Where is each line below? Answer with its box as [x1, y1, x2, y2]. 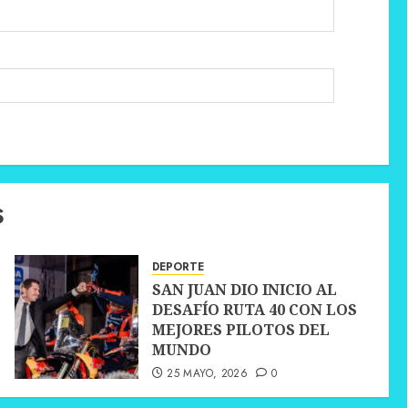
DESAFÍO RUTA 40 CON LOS [151, 300, 357, 321]
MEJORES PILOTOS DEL [151, 320, 330, 341]
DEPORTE [151, 259, 204, 276]
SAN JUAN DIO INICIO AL [151, 280, 337, 301]
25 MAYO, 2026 [167, 365, 249, 382]
